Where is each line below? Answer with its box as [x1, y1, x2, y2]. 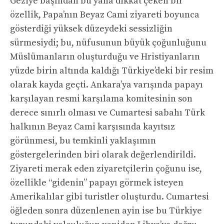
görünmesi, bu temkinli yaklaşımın [10, 135, 156, 147]
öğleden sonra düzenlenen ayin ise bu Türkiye [10, 205, 202, 217]
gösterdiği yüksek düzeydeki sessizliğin [10, 23, 172, 35]
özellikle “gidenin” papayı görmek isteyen [10, 177, 183, 189]
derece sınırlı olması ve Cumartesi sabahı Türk [10, 107, 205, 119]
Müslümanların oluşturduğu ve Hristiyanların [10, 51, 200, 63]
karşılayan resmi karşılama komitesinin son [10, 93, 192, 105]
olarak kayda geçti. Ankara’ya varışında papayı [10, 79, 203, 91]
